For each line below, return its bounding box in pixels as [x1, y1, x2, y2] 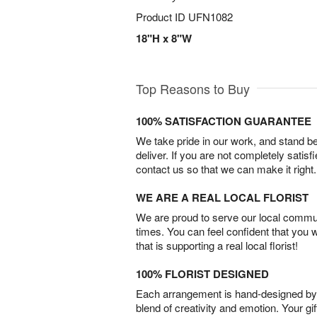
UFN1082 [188, 9, 233, 24]
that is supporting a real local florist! [136, 238, 298, 253]
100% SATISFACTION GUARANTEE [136, 113, 311, 129]
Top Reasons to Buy [136, 79, 250, 98]
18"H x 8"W [136, 30, 192, 46]
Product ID [136, 9, 188, 24]
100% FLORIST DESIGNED [136, 266, 269, 282]
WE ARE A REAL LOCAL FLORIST [136, 190, 309, 206]
